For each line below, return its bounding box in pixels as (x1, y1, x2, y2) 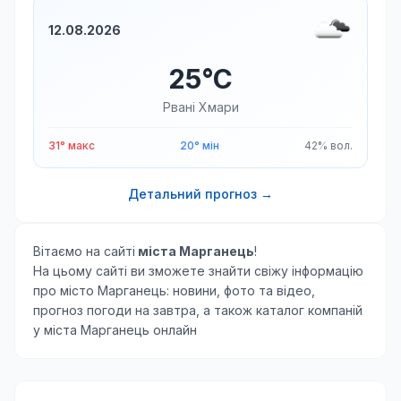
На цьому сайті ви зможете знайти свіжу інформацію (33, 262, 363, 278)
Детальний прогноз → (128, 185, 273, 201)
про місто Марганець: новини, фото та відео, (33, 282, 315, 298)
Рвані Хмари (162, 98, 239, 115)
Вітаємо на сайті (33, 243, 135, 259)
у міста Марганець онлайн (33, 321, 197, 337)
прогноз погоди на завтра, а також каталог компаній (33, 302, 363, 318)
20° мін (180, 138, 219, 152)
